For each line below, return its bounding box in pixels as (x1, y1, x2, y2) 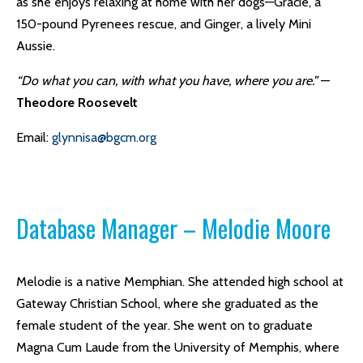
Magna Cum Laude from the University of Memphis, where (16, 340, 340, 355)
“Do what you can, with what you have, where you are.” (16, 73, 318, 88)
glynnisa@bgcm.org (52, 130, 156, 145)
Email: (16, 130, 52, 145)
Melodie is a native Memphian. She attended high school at (16, 274, 344, 289)
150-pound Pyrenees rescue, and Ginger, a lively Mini (16, 16, 311, 32)
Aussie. (16, 38, 55, 53)
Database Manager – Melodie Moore (16, 210, 331, 246)
